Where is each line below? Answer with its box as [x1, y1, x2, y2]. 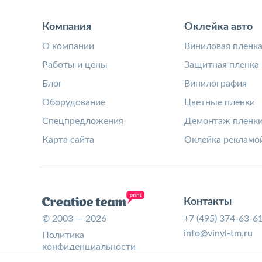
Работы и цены [42, 60, 108, 70]
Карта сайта [42, 135, 94, 144]
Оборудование [42, 98, 105, 107]
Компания [42, 22, 91, 32]
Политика [42, 230, 84, 240]
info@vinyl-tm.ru [184, 229, 253, 238]
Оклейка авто [184, 22, 253, 32]
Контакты [184, 196, 232, 207]
